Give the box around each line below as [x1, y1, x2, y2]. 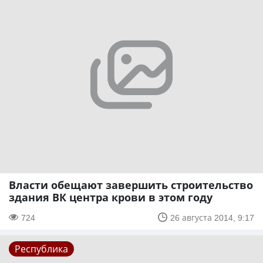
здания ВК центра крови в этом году [9, 190, 213, 204]
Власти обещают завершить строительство [9, 177, 253, 192]
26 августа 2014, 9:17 [170, 211, 254, 223]
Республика [15, 242, 68, 255]
